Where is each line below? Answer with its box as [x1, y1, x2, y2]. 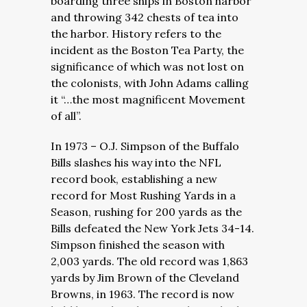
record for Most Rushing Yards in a [51, 188, 236, 202]
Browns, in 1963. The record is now [51, 287, 234, 301]
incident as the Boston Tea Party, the [51, 43, 244, 57]
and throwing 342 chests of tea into [51, 10, 238, 24]
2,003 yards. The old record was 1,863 [51, 254, 248, 268]
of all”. [51, 109, 82, 123]
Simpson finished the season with [51, 238, 225, 251]
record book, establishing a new [51, 172, 217, 186]
